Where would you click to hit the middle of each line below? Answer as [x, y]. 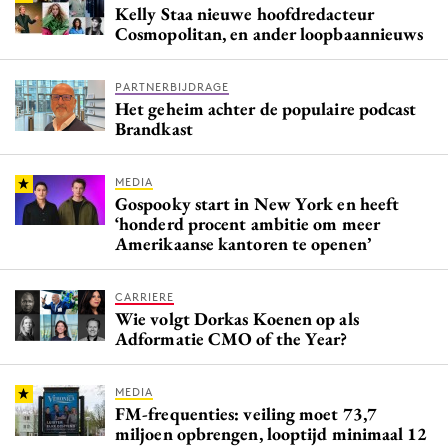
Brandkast [154, 128]
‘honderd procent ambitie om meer [247, 223]
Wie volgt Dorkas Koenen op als [237, 318]
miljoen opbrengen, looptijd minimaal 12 [271, 433]
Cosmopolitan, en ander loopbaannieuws [269, 33]
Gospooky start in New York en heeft [257, 203]
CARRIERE [144, 296]
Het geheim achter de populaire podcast [266, 108]
